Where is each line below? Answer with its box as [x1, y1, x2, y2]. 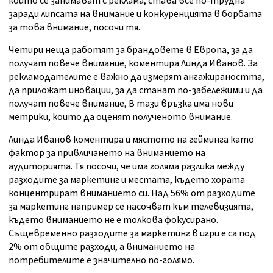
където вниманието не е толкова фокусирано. [9, 213, 218, 227]
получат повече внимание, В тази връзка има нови [9, 97, 233, 111]
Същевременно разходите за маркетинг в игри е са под [9, 227, 256, 241]
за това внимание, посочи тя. [9, 21, 140, 35]
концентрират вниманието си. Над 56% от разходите [9, 186, 255, 200]
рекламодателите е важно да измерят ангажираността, [9, 70, 264, 84]
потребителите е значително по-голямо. [9, 253, 194, 268]
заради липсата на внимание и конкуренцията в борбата [9, 7, 262, 21]
